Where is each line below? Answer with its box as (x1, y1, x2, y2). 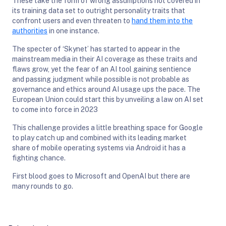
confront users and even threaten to (12, 16, 132, 25)
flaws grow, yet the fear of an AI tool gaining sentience (12, 65, 191, 73)
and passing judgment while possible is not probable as (12, 75, 189, 83)
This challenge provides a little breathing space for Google (12, 123, 203, 132)
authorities (12, 26, 47, 35)
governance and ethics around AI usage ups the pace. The (12, 85, 200, 93)
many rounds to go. (12, 182, 73, 190)
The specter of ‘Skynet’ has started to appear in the (12, 44, 180, 53)
